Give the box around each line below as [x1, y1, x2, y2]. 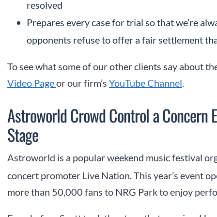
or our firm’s [56, 77, 109, 89]
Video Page [7, 77, 56, 89]
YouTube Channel [109, 77, 182, 89]
